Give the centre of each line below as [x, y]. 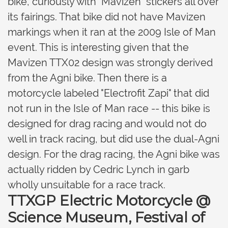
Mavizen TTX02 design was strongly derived [110, 63]
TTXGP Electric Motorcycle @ [109, 201]
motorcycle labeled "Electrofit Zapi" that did [108, 93]
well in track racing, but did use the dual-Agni [113, 139]
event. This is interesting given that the [98, 47]
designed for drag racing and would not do [107, 124]
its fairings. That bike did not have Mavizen [107, 17]
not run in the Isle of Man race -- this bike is [109, 108]
